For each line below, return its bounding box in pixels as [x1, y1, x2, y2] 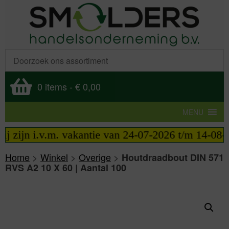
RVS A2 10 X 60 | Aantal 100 [5, 161, 126, 174]
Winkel [40, 150, 68, 164]
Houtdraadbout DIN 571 [122, 151, 224, 164]
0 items [37, 80, 67, 93]
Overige [79, 150, 111, 164]
